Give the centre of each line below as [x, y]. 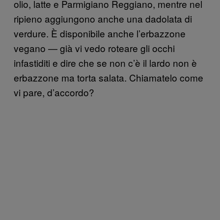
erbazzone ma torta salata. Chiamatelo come [109, 77]
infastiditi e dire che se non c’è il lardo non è [105, 62]
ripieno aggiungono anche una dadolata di [103, 18]
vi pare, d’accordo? [54, 92]
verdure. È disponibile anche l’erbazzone [100, 33]
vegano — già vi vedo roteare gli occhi [94, 48]
